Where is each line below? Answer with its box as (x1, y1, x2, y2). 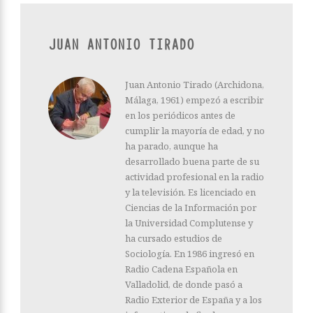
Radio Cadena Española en (125, 262, 238, 275)
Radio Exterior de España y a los (125, 293, 262, 306)
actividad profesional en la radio (125, 170, 264, 183)
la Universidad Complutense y (125, 216, 253, 229)
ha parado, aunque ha (125, 139, 218, 152)
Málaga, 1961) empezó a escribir (125, 93, 263, 106)
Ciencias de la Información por (125, 201, 256, 214)
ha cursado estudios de (125, 231, 222, 245)
